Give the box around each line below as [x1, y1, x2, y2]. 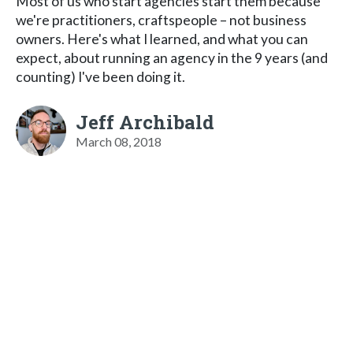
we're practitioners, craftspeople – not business [16, 11, 307, 28]
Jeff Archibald [76, 109, 214, 135]
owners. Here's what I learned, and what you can [16, 30, 308, 47]
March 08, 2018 [76, 133, 162, 149]
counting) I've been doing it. [16, 68, 185, 85]
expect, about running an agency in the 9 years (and [16, 49, 328, 66]
